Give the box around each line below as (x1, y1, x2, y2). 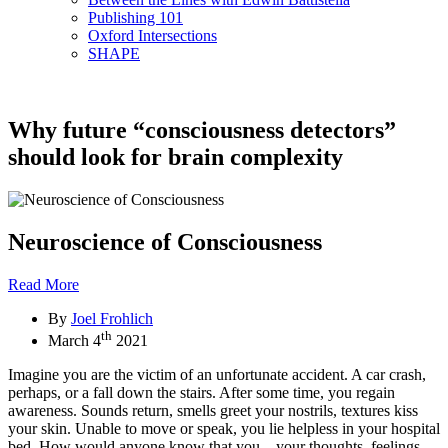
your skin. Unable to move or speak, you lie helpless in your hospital (8, 419, 440, 437)
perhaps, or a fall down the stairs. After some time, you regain (8, 383, 395, 401)
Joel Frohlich (71, 309, 153, 327)
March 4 (48, 331, 101, 349)
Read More (8, 275, 79, 293)
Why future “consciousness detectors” (8, 116, 396, 143)
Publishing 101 (88, 9, 183, 26)
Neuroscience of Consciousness (8, 228, 322, 255)
